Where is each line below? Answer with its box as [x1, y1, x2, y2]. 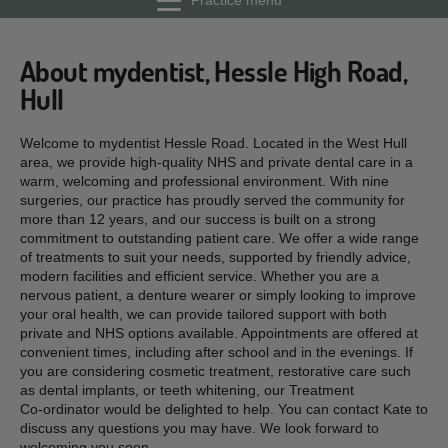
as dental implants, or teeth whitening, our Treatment [20, 382, 354, 398]
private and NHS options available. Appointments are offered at [20, 325, 418, 341]
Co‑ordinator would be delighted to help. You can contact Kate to [20, 401, 428, 417]
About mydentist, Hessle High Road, [20, 54, 407, 89]
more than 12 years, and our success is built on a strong [20, 211, 376, 227]
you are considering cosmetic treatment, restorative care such [20, 363, 411, 379]
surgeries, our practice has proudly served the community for [20, 192, 405, 208]
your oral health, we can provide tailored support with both [20, 306, 387, 322]
